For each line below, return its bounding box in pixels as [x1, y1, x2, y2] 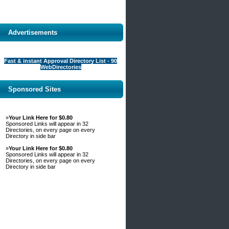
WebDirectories [40, 64, 81, 70]
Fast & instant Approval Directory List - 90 [4, 58, 117, 64]
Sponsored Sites [8, 85, 61, 93]
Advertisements [8, 29, 57, 36]
